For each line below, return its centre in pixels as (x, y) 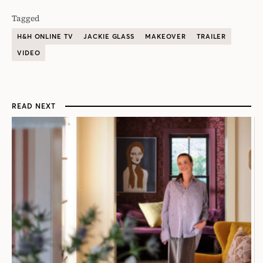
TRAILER (212, 37)
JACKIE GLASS (109, 37)
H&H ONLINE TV (45, 37)
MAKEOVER (166, 37)
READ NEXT (34, 106)
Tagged (26, 18)
